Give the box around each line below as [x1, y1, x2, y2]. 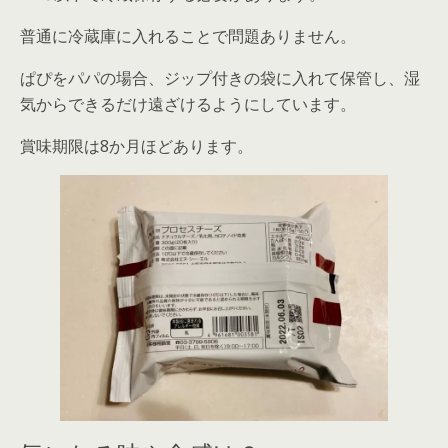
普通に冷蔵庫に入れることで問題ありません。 [20, 25, 356, 48]
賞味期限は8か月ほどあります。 [20, 135, 253, 158]
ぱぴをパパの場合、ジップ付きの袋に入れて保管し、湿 [20, 67, 420, 90]
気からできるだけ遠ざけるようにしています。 [20, 93, 356, 116]
